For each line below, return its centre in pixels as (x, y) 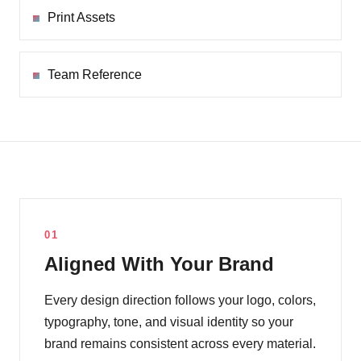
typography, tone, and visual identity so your (169, 322)
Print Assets (81, 18)
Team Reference (95, 75)
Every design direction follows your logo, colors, (180, 301)
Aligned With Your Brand (159, 264)
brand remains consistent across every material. (180, 344)
